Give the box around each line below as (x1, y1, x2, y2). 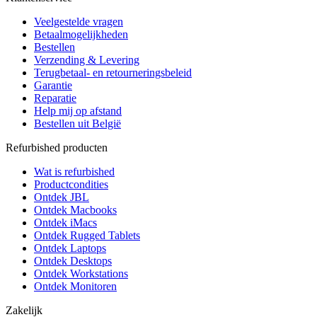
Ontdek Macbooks (34, 203, 117, 216)
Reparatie (34, 91, 76, 104)
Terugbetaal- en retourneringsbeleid (34, 66, 192, 79)
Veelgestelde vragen (34, 15, 123, 28)
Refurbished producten (6, 141, 108, 154)
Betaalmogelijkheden (34, 28, 128, 40)
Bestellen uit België (34, 117, 121, 129)
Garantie (34, 79, 72, 91)
